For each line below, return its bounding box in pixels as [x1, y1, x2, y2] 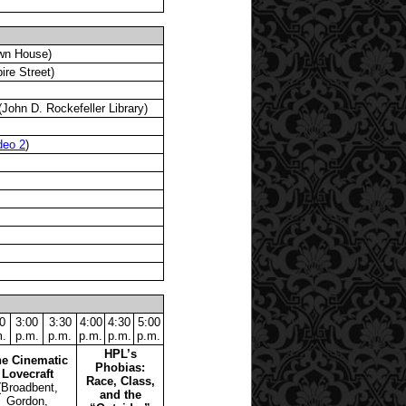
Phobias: [95, 360, 145, 374]
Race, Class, [85, 373, 155, 388]
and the [99, 387, 141, 401]
